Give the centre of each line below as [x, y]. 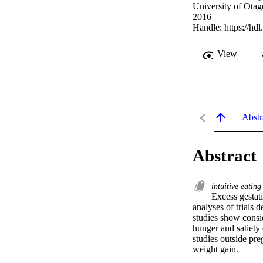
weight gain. [215, 249]
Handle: [208, 28]
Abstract [225, 156]
